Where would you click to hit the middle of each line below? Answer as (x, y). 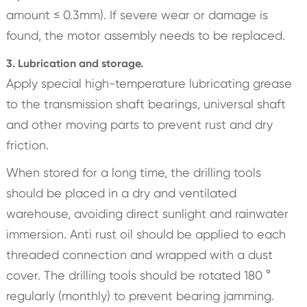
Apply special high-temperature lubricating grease (149, 83)
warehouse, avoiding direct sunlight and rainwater (147, 213)
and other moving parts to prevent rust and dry (139, 124)
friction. (27, 145)
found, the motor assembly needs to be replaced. (145, 35)
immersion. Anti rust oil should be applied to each (146, 234)
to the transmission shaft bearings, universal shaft (146, 103)
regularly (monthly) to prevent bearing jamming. (140, 295)
